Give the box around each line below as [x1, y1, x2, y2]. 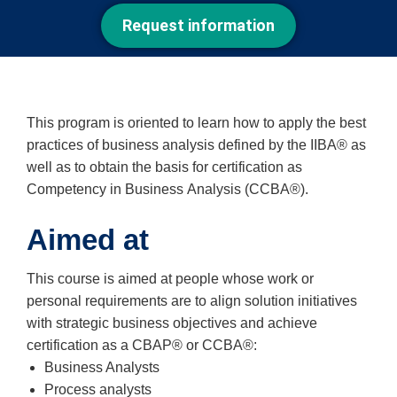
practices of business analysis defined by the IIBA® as [27, 136, 366, 152]
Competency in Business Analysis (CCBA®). [27, 181, 308, 197]
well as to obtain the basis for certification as [27, 159, 302, 175]
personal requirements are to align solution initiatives [27, 292, 357, 308]
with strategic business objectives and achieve [27, 315, 317, 331]
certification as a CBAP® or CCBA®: [27, 337, 261, 353]
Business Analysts [44, 359, 167, 375]
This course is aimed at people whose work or [27, 270, 314, 286]
